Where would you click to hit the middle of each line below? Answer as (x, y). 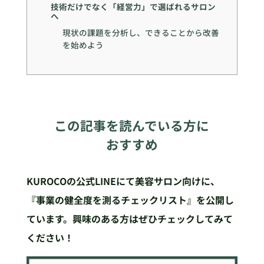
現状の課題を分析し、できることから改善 (141, 32)
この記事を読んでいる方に (132, 126)
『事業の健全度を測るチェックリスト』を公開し (130, 200)
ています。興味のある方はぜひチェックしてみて (129, 219)
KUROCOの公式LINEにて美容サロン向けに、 (123, 181)
